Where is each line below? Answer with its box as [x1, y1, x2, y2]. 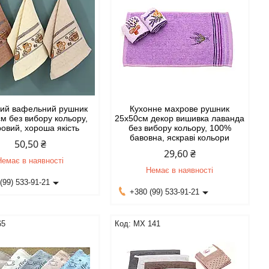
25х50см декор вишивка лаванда [115, 113, 245, 123]
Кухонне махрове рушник [130, 104, 230, 113]
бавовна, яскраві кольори [130, 133, 230, 142]
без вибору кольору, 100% [128, 123, 231, 133]
